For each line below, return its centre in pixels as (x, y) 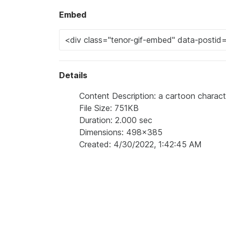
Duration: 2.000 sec (116, 120)
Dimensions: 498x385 (121, 132)
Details (73, 75)
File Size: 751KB (109, 108)
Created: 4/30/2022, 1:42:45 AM (140, 144)
